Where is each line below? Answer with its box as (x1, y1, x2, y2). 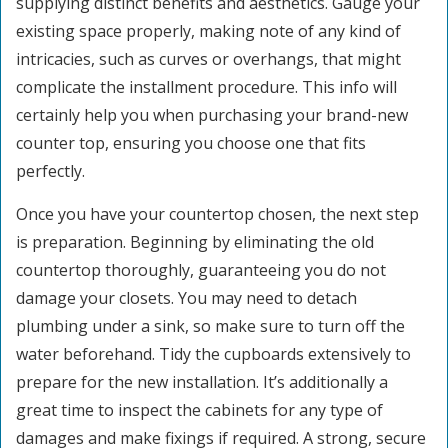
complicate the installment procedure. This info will (16, 76, 397, 98)
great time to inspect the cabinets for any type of (16, 399, 383, 421)
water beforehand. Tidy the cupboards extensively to (16, 343, 411, 365)
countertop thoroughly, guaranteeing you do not (16, 259, 386, 281)
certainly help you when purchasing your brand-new (16, 104, 408, 126)
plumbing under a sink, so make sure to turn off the (16, 315, 405, 337)
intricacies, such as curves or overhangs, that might (16, 48, 401, 70)
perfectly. (16, 160, 85, 182)
